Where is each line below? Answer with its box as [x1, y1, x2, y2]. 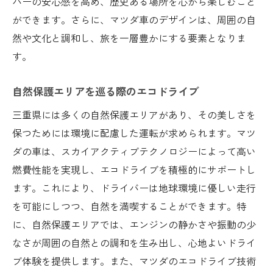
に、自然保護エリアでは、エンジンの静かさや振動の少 [12, 216, 256, 232]
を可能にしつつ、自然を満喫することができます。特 [12, 198, 246, 213]
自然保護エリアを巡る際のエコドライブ [12, 83, 199, 99]
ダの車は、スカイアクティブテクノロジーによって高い [12, 143, 256, 158]
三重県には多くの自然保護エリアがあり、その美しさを [12, 107, 256, 122]
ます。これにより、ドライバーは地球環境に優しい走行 [12, 180, 256, 195]
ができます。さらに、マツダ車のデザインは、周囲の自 [12, 12, 256, 27]
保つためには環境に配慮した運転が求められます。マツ [12, 125, 256, 140]
